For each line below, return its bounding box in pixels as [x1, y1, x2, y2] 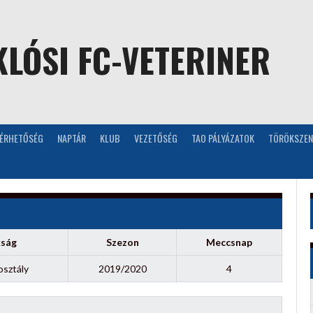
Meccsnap [206, 235, 252, 248]
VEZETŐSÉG [134, 130, 177, 145]
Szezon [105, 235, 139, 248]
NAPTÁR [57, 130, 86, 145]
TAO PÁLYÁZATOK [191, 130, 254, 145]
